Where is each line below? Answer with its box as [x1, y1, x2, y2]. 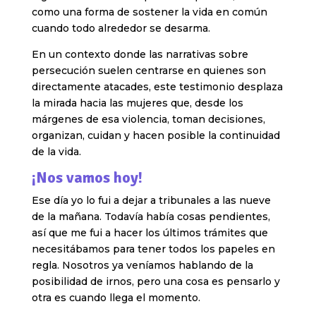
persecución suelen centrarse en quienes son [31, 64, 266, 78]
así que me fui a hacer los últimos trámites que [31, 226, 268, 240]
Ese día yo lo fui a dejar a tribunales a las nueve [31, 194, 271, 207]
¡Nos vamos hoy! [31, 168, 142, 188]
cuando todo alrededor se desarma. [31, 22, 210, 35]
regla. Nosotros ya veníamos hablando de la [31, 259, 253, 272]
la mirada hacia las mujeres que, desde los [31, 97, 243, 110]
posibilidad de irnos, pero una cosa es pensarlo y [31, 275, 280, 288]
